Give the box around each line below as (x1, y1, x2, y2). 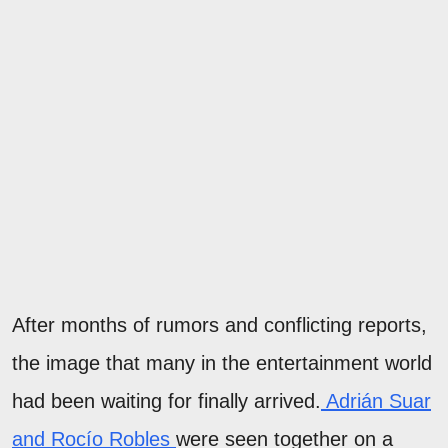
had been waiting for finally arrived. (12, 389, 321, 412)
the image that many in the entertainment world (12, 351, 432, 374)
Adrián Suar (321, 389, 431, 412)
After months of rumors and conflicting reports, (12, 313, 427, 336)
